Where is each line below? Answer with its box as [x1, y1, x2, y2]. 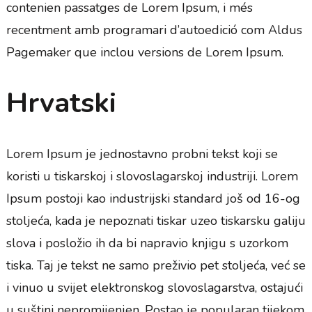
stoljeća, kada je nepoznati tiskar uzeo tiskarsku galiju [6, 212, 306, 230]
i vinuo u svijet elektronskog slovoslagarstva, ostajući [6, 279, 303, 297]
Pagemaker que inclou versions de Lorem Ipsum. [6, 44, 283, 61]
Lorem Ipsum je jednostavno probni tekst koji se [6, 146, 278, 163]
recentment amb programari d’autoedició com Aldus [6, 22, 302, 39]
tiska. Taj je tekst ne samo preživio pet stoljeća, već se [6, 257, 306, 274]
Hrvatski [6, 84, 116, 123]
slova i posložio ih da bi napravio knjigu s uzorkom [6, 235, 288, 252]
